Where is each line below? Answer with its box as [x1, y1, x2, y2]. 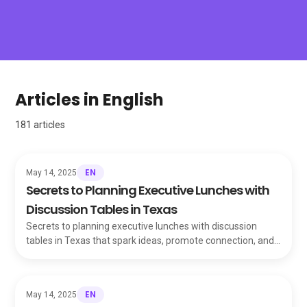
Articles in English [15, 88, 164, 111]
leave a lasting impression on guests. [26, 249, 185, 260]
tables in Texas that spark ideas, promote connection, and [26, 235, 275, 246]
